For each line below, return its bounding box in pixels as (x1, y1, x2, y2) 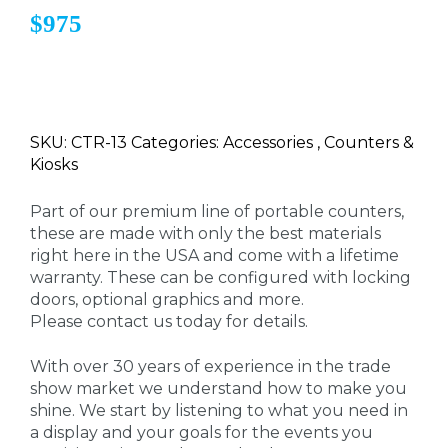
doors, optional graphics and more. (30, 290, 304, 310)
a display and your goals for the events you (30, 422, 373, 442)
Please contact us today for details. (30, 312, 308, 332)
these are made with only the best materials (30, 224, 381, 244)
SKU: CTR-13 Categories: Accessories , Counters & (30, 133, 414, 153)
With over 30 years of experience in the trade (30, 356, 391, 376)
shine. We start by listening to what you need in (30, 400, 408, 420)
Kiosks (30, 155, 78, 175)
